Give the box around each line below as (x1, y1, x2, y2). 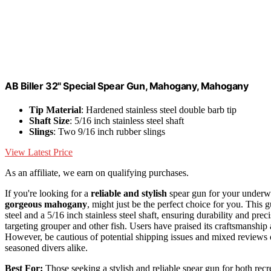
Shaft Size (29, 115, 70, 126)
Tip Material (29, 104, 81, 115)
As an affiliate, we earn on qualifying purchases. (5, 167, 189, 178)
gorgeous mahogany (5, 198, 87, 209)
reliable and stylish (91, 188, 167, 198)
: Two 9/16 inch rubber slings (53, 126, 165, 137)
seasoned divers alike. (5, 242, 88, 253)
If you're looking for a (5, 188, 91, 198)
